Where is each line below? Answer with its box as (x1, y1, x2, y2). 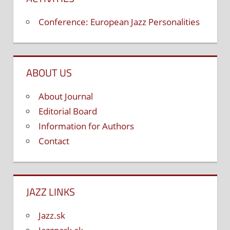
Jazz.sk (39, 209, 65, 222)
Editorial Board (39, 105, 97, 118)
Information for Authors (39, 120, 134, 132)
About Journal (39, 90, 93, 103)
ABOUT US (26, 65, 72, 81)
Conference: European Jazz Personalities (39, 16, 200, 28)
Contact (39, 135, 69, 147)
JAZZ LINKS (26, 184, 75, 200)
